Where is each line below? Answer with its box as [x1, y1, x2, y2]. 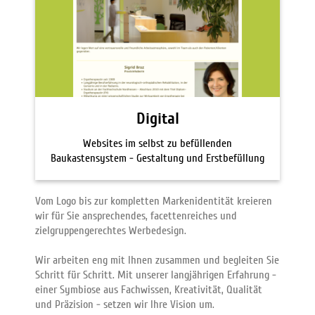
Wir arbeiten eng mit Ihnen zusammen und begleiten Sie [35, 252, 279, 267]
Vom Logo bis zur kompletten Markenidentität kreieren [35, 193, 272, 208]
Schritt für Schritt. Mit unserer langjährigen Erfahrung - [35, 267, 276, 282]
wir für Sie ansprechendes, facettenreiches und [35, 208, 237, 223]
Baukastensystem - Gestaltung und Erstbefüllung [51, 150, 264, 165]
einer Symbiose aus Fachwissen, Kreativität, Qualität [35, 282, 262, 297]
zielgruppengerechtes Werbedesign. [35, 223, 186, 238]
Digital [136, 108, 179, 128]
